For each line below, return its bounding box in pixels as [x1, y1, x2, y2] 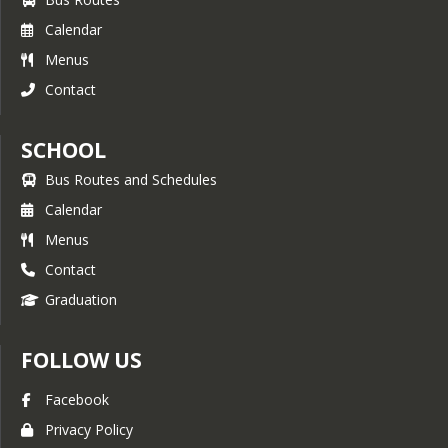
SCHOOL [21, 136, 106, 165]
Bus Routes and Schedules [45, 170, 217, 190]
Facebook [45, 390, 109, 410]
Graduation [45, 290, 117, 310]
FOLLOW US [21, 346, 142, 375]
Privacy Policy [45, 420, 133, 440]
